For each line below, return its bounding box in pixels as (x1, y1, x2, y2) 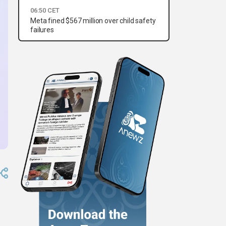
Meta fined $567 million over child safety (30, 17, 156, 25)
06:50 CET (30, 7, 60, 15)
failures (30, 26, 54, 34)
